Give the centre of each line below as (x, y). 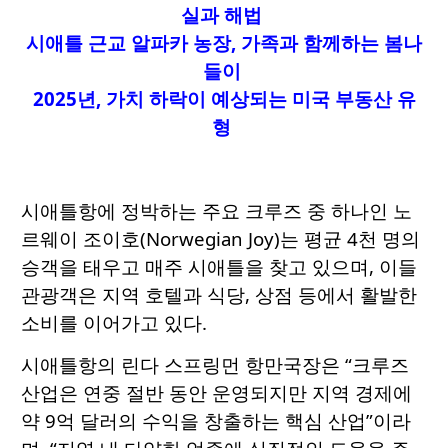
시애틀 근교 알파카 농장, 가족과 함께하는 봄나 (224, 43)
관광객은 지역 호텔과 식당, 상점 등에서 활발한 (219, 295)
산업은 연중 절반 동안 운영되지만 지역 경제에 (216, 393)
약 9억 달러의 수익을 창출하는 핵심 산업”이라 (216, 421)
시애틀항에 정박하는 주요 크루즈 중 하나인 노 (216, 211)
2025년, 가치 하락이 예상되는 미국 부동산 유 (224, 99)
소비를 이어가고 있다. (114, 323)
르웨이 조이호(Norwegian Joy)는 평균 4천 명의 (220, 239)
